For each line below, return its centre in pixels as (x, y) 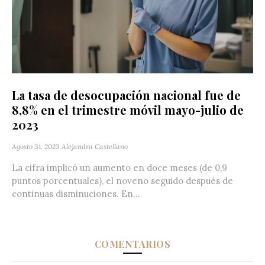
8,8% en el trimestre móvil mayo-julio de (128, 109)
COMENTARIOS (132, 244)
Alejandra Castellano (95, 146)
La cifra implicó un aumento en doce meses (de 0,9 (119, 167)
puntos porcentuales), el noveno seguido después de (122, 180)
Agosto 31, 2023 (36, 146)
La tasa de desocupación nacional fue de (126, 95)
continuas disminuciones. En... (76, 193)
